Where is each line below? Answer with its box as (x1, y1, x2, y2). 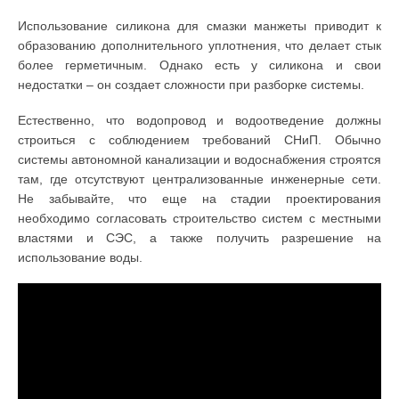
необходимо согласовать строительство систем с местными (18, 211, 381, 226)
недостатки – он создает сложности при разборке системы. (18, 77, 364, 93)
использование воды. (18, 250, 142, 265)
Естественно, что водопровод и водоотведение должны (18, 113, 381, 128)
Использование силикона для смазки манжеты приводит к (18, 19, 381, 34)
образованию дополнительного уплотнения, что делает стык (18, 38, 381, 53)
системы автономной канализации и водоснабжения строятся (18, 152, 381, 167)
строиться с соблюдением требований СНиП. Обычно (18, 133, 381, 148)
